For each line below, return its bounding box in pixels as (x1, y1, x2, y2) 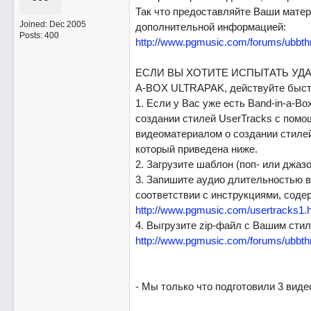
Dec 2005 (49, 19, 86, 29)
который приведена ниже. (135, 143, 258, 155)
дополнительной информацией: (135, 21, 286, 33)
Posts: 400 (19, 31, 59, 40)
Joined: (19, 19, 49, 29)
